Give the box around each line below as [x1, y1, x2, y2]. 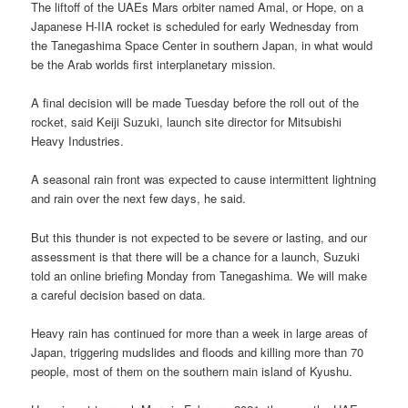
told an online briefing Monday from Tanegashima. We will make [31, 266, 368, 284]
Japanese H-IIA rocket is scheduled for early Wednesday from [31, 17, 360, 36]
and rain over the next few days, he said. [31, 189, 247, 208]
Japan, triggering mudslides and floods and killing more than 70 [31, 342, 364, 361]
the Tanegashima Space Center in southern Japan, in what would [31, 36, 373, 55]
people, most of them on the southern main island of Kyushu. [31, 362, 353, 380]
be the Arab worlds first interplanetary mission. [31, 56, 277, 74]
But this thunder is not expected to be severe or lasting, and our [31, 228, 368, 246]
